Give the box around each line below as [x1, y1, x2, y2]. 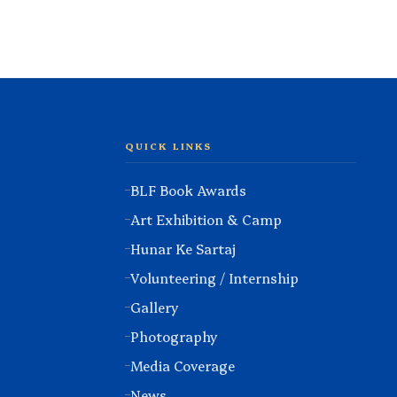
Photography [130, 326, 217, 346]
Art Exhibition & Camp [130, 209, 282, 229]
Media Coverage [130, 355, 235, 375]
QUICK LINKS [125, 138, 213, 152]
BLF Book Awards [130, 180, 246, 199]
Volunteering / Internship [130, 268, 299, 287]
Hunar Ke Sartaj [130, 238, 236, 258]
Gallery [130, 297, 178, 316]
